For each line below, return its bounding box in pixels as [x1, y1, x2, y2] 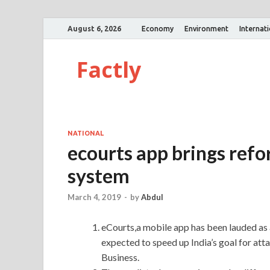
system [67, 164, 130, 187]
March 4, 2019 [67, 192, 121, 202]
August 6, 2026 [67, 24, 121, 33]
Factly [77, 55, 141, 84]
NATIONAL [67, 130, 104, 137]
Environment [184, 24, 228, 33]
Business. [101, 251, 139, 263]
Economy [142, 24, 174, 33]
